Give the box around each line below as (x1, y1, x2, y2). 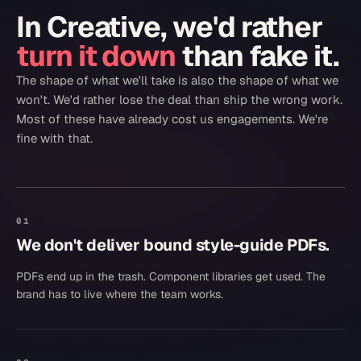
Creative (46, 8, 161, 46)
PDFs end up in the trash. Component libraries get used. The (16, 269, 326, 284)
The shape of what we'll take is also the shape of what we (16, 73, 338, 88)
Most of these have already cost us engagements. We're (16, 111, 328, 127)
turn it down (16, 37, 176, 75)
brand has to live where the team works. (16, 287, 223, 301)
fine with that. (16, 131, 93, 146)
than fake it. (176, 37, 339, 75)
